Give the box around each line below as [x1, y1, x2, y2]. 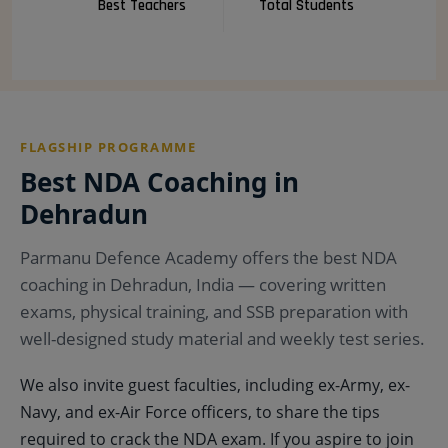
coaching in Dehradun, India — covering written [20, 272, 386, 296]
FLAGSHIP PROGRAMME [20, 137, 196, 156]
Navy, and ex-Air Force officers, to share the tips [20, 400, 380, 423]
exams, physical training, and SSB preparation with [20, 299, 408, 323]
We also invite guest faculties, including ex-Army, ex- [20, 373, 410, 396]
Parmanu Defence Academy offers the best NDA [20, 245, 397, 269]
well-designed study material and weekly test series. [20, 326, 425, 350]
